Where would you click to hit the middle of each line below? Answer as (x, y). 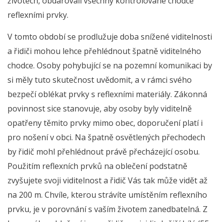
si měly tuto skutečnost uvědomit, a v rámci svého (100, 80)
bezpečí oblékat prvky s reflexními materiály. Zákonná (107, 94)
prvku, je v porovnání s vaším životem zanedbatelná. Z (108, 209)
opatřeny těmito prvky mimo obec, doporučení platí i (105, 123)
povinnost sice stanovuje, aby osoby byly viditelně (100, 108)
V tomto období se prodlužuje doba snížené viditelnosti (110, 36)
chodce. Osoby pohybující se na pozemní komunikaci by (110, 65)
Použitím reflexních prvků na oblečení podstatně (97, 166)
